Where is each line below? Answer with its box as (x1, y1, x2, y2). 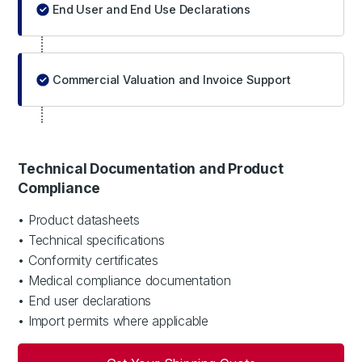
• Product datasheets (18, 211, 140, 228)
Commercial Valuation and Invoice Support (53, 72, 291, 86)
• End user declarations (18, 292, 152, 309)
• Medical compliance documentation (18, 271, 231, 288)
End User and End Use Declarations (53, 2, 250, 16)
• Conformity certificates (18, 251, 158, 268)
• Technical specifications (18, 231, 165, 248)
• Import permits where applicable (18, 312, 208, 329)
